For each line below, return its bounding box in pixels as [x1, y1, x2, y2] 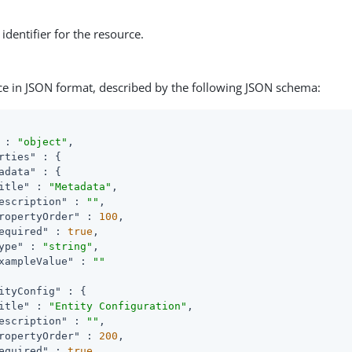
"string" [42, 240, 93, 252]
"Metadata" [49, 180, 112, 192]
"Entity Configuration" [49, 299, 188, 312]
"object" [17, 135, 68, 148]
